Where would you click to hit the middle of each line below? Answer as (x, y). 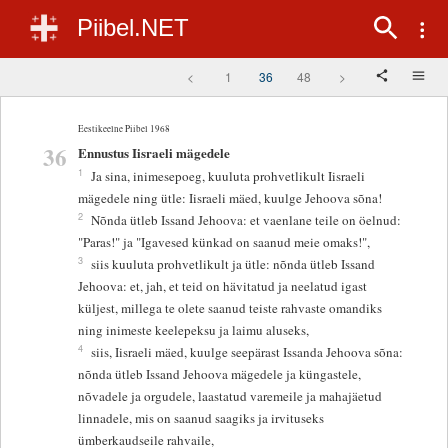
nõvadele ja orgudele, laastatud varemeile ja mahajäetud (230, 396)
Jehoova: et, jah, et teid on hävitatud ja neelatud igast (223, 286)
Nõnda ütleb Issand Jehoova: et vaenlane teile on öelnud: (246, 220)
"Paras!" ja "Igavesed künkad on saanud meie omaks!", (224, 242)
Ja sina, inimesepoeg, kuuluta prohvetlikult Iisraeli (228, 176)
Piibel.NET (133, 27)
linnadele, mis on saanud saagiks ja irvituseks (201, 418)
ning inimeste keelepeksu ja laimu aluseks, (194, 330)
